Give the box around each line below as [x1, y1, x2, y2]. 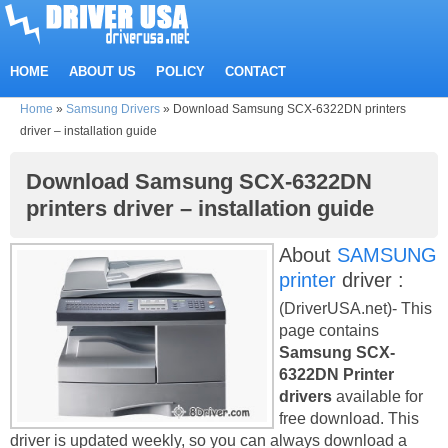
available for [336, 388, 423, 405]
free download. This [279, 410, 419, 427]
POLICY [156, 64, 205, 79]
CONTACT [225, 64, 286, 79]
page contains [279, 322, 379, 339]
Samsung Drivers [66, 102, 160, 116]
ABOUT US [69, 64, 136, 79]
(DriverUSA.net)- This [279, 300, 432, 317]
